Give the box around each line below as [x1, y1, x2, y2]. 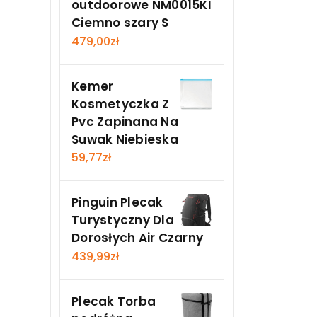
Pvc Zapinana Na [71, 113, 178, 130]
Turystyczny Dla [71, 212, 174, 229]
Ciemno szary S [71, 14, 169, 32]
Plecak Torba [71, 292, 156, 310]
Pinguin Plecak [71, 194, 163, 212]
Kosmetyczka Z [71, 95, 170, 113]
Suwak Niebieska [71, 130, 178, 148]
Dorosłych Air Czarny [71, 229, 203, 247]
